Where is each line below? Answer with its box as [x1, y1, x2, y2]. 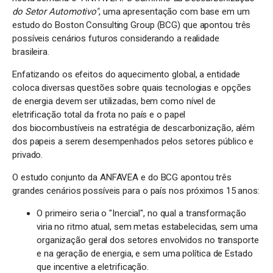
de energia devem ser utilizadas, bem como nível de [12, 96, 216, 107]
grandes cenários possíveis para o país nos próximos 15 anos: [12, 185, 260, 196]
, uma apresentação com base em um [99, 6, 250, 17]
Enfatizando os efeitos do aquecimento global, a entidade [12, 69, 241, 80]
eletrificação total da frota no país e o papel [12, 109, 186, 120]
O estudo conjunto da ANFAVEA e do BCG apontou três [12, 172, 232, 183]
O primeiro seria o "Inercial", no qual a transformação [37, 208, 246, 219]
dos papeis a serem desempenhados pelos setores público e [12, 136, 254, 147]
